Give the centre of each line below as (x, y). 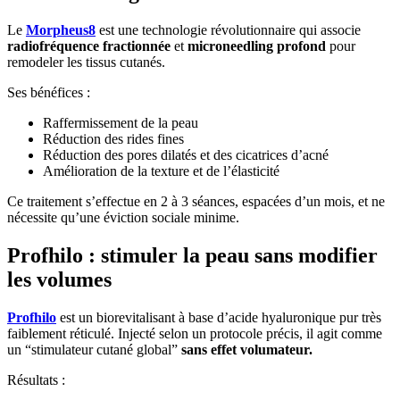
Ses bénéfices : (49, 92)
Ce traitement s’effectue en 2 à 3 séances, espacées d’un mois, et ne (196, 201)
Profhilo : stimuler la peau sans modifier (192, 255)
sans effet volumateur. (247, 349)
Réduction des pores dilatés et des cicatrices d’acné (186, 154)
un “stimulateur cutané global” (94, 349)
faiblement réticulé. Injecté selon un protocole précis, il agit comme (195, 333)
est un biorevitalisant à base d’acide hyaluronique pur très (219, 317)
